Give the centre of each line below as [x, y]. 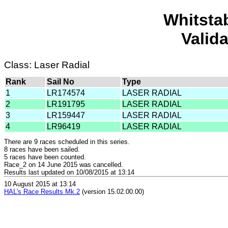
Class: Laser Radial [47, 65]
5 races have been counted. [45, 157]
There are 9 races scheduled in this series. [67, 141]
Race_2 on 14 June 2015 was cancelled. [64, 164]
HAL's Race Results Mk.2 [42, 192]
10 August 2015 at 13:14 [40, 184]
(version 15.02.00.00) [112, 192]
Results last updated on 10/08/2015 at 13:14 [69, 172]
